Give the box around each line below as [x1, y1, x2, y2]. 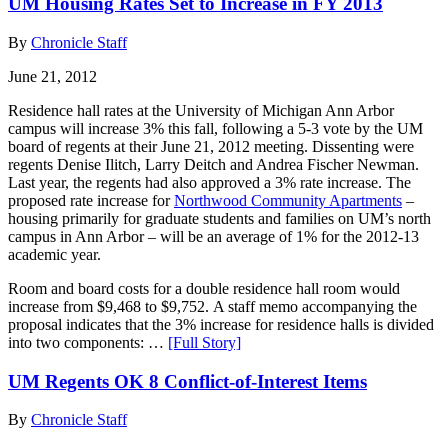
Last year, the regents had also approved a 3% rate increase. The [8, 174, 411, 191]
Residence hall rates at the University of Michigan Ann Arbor [8, 102, 394, 119]
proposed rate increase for [8, 192, 174, 209]
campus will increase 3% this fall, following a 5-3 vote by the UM [8, 120, 423, 137]
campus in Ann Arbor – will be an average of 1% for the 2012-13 [8, 228, 419, 245]
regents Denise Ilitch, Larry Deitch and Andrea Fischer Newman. [8, 156, 419, 173]
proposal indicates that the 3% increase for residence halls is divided [8, 316, 434, 333]
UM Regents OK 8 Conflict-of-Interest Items [8, 370, 367, 392]
